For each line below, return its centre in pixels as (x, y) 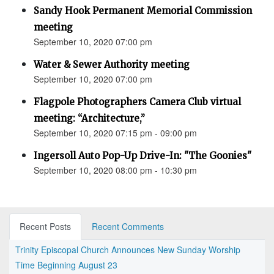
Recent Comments (128, 227)
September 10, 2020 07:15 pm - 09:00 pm (115, 133)
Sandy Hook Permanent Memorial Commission (143, 11)
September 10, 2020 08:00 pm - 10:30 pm (115, 170)
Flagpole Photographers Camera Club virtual (137, 102)
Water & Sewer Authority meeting (112, 65)
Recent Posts (45, 227)
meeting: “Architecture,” (89, 119)
